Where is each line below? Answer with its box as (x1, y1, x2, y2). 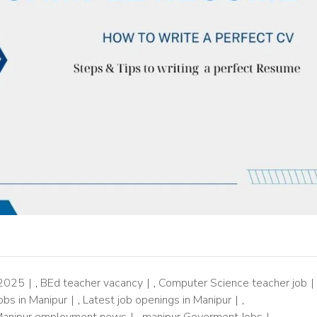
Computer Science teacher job (158, 275, 307, 292)
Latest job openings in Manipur (83, 292, 231, 309)
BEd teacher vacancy (40, 275, 143, 292)
